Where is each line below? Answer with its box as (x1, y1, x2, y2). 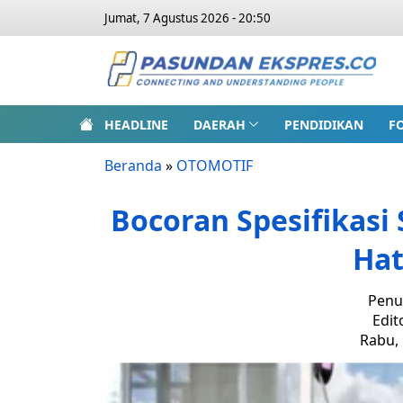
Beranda (104, 156, 162, 175)
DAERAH (193, 115, 246, 133)
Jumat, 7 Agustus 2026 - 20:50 (104, 10, 271, 26)
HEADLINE (104, 115, 168, 133)
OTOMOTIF (176, 156, 253, 175)
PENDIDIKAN (283, 115, 363, 133)
